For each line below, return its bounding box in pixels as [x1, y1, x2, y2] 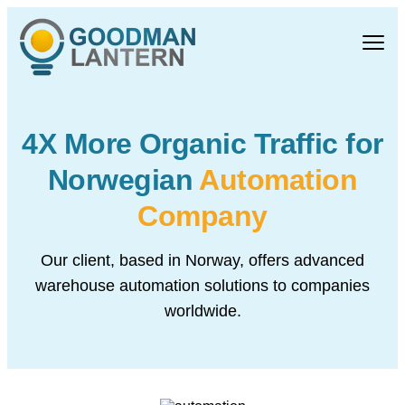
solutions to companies [204, 277, 370, 295]
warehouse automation [35, 277, 204, 295]
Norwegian [47, 164, 193, 196]
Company [137, 200, 268, 232]
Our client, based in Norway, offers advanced [41, 251, 364, 269]
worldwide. [164, 302, 241, 320]
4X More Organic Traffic [22, 127, 346, 160]
